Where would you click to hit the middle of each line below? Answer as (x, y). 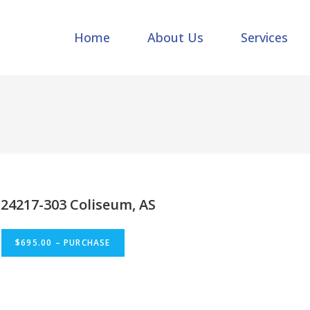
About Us (176, 38)
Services (265, 38)
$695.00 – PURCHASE (63, 242)
